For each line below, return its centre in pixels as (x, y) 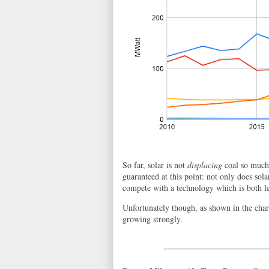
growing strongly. (153, 219)
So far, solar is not (155, 165)
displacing (205, 165)
